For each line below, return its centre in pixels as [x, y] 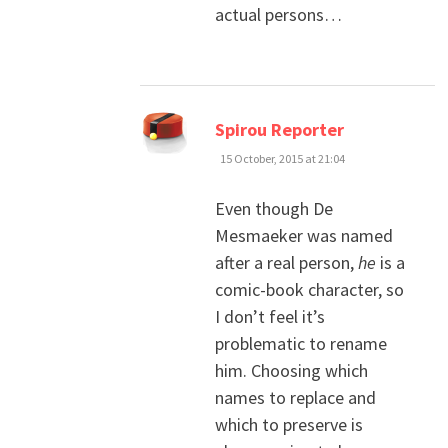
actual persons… [278, 15]
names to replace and [295, 398]
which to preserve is [288, 425]
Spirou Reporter [279, 130]
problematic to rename [300, 344]
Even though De [273, 209]
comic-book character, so [309, 290]
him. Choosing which [291, 371]
